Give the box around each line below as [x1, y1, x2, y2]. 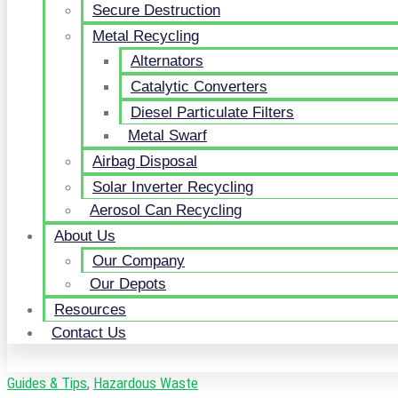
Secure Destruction [92, 2, 220, 19]
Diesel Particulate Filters [131, 104, 294, 121]
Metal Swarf [128, 127, 207, 144]
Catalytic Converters [131, 78, 267, 95]
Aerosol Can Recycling [90, 202, 242, 219]
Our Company [92, 252, 185, 269]
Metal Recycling [92, 28, 199, 44]
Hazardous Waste [93, 374, 198, 392]
